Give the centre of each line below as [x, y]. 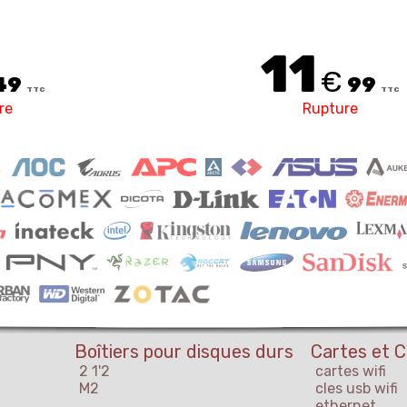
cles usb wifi [357, 389]
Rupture [330, 108]
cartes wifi [351, 372]
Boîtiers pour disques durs [184, 352]
